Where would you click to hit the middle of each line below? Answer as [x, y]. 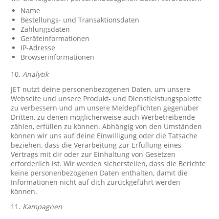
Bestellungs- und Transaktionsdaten [80, 20]
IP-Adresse [38, 48]
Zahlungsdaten [45, 29]
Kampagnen [43, 207]
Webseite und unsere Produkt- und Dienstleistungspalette [107, 99]
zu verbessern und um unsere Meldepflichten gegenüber [105, 108]
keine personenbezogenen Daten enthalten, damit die [99, 173]
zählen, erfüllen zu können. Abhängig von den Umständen [107, 126]
